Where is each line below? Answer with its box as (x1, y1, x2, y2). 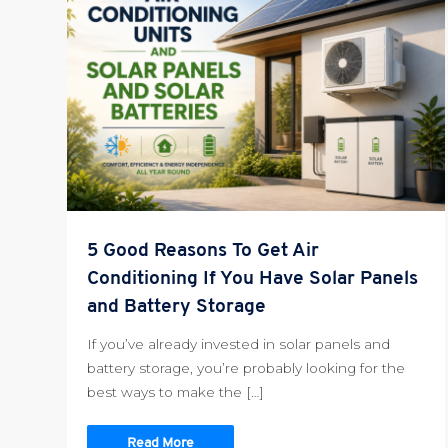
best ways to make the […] (87, 384, 265, 401)
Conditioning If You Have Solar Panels (87, 270, 419, 290)
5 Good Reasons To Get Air (87, 242, 320, 262)
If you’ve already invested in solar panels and (87, 336, 391, 353)
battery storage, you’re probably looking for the (87, 360, 406, 377)
